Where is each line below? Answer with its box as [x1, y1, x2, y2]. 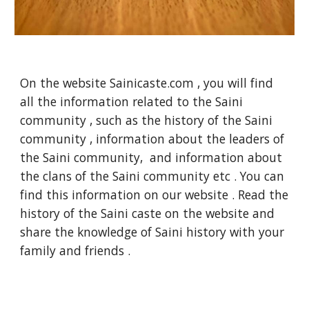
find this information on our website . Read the [20, 186, 289, 203]
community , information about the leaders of [20, 130, 285, 147]
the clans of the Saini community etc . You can [20, 168, 285, 184]
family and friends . [20, 242, 134, 259]
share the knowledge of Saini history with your [20, 223, 285, 240]
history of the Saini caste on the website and [20, 205, 275, 221]
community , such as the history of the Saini [20, 112, 273, 128]
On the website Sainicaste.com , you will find [20, 74, 274, 91]
